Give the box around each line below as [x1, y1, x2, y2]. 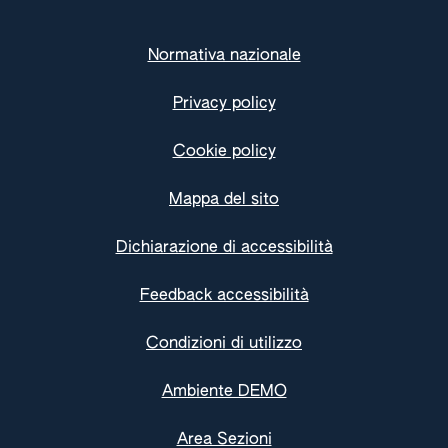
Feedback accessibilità [139, 288, 309, 304]
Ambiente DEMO [161, 384, 287, 400]
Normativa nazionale [147, 48, 301, 64]
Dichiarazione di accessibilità [115, 240, 333, 256]
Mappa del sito [169, 192, 279, 208]
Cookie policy [172, 144, 276, 160]
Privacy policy [172, 96, 276, 112]
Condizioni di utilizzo [146, 336, 302, 352]
